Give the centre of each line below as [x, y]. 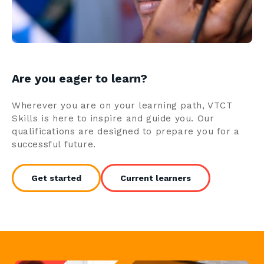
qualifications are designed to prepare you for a [126, 131]
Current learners [156, 178]
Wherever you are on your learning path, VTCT [122, 105]
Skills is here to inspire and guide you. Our [113, 118]
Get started [56, 178]
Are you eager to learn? [80, 78]
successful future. [54, 144]
